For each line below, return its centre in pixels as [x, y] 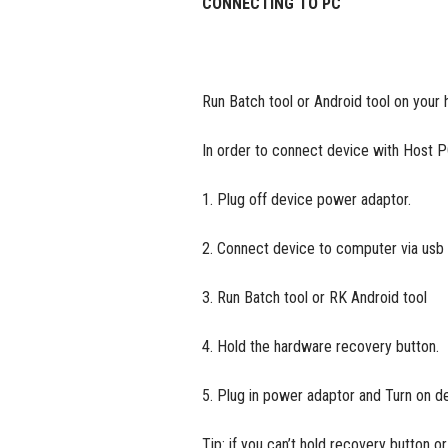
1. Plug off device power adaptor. [306, 199]
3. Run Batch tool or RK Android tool [314, 297]
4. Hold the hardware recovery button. [320, 346]
